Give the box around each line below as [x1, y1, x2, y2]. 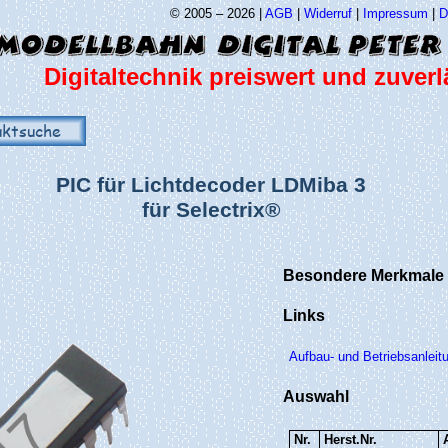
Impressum [363, 6, 428, 21]
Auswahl [283, 388, 349, 406]
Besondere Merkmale [283, 267, 444, 285]
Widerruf [304, 6, 352, 21]
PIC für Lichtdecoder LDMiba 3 [55, 172, 366, 197]
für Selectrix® [141, 197, 280, 222]
